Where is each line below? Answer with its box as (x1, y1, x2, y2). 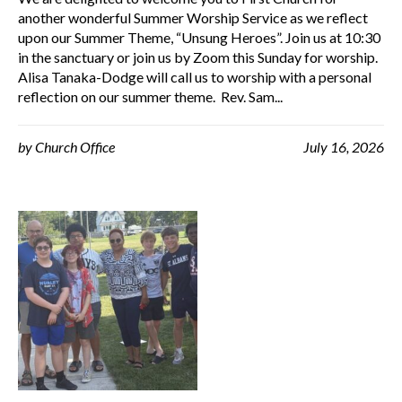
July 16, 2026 (303, 138, 384, 155)
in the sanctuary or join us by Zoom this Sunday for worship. (18, 48, 378, 66)
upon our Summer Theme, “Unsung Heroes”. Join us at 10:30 (18, 29, 380, 46)
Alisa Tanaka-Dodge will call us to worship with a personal (18, 68, 371, 85)
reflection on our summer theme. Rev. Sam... (18, 88, 283, 105)
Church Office (35, 138, 115, 155)
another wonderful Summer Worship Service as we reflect (18, 9, 368, 26)
